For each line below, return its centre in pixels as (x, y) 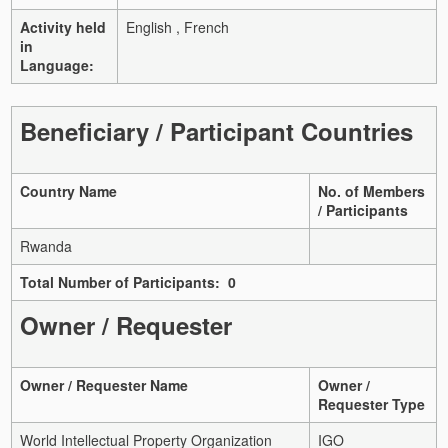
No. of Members (371, 190)
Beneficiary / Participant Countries (216, 130)
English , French (177, 26)
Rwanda (46, 245)
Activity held (63, 26)
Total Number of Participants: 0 (128, 281)
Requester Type (371, 403)
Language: (57, 64)
